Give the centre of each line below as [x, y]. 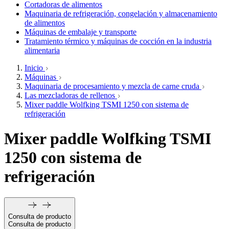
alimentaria [42, 50]
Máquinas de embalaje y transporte [81, 32]
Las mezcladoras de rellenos [71, 95]
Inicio [35, 68]
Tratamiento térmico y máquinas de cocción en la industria [118, 41]
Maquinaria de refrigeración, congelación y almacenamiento [121, 14]
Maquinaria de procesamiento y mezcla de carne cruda [113, 86]
